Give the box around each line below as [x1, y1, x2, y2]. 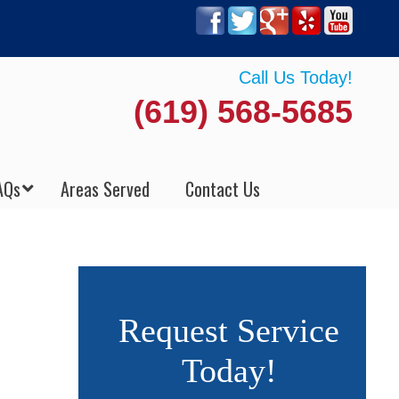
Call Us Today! [238, 68, 353, 87]
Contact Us [185, 175, 260, 202]
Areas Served [61, 175, 150, 202]
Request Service [118, 312, 340, 349]
